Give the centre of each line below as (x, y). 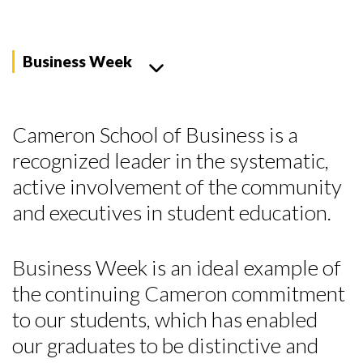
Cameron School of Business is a (155, 135)
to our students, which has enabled (165, 319)
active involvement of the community (177, 186)
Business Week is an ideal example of (177, 267)
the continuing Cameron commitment (179, 293)
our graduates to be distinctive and (165, 345)
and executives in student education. (172, 212)
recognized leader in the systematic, (171, 160)
